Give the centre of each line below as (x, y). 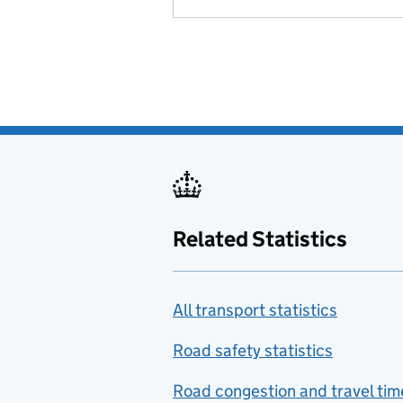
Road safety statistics (253, 350)
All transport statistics (255, 310)
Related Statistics (260, 239)
